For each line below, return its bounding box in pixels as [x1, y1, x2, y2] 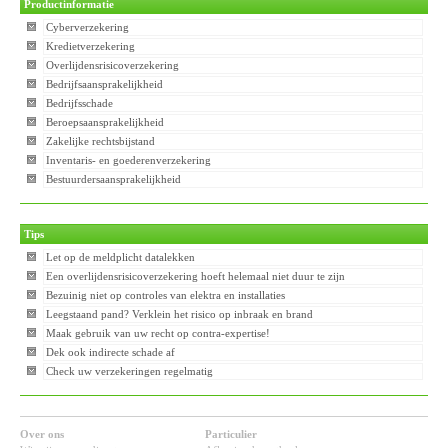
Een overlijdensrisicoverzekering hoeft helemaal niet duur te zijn [46, 271, 346, 282]
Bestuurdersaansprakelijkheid [46, 174, 182, 185]
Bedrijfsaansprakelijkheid [46, 79, 164, 90]
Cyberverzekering [46, 22, 130, 33]
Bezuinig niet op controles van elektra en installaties [46, 290, 286, 301]
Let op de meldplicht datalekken [46, 252, 196, 263]
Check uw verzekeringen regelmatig [46, 366, 214, 377]
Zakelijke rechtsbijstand [46, 136, 156, 147]
